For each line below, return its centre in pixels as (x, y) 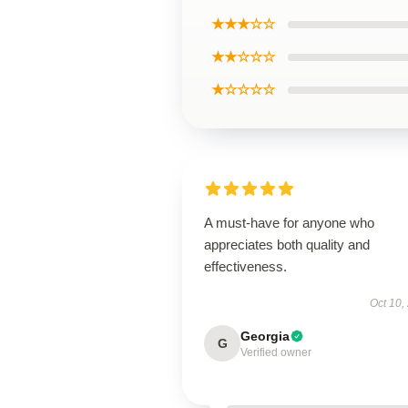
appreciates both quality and (287, 245)
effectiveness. (245, 266)
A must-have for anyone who (289, 223)
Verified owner (276, 352)
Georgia (265, 336)
